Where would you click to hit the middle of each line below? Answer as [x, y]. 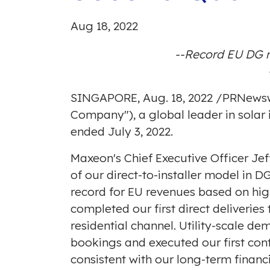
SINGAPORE [104, 98]
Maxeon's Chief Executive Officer [161, 158]
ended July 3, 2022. [122, 132]
